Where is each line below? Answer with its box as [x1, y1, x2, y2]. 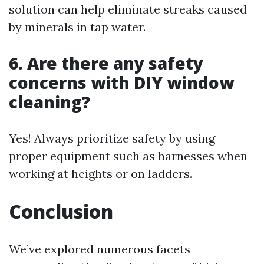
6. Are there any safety [9, 52, 203, 74]
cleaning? [9, 91, 90, 113]
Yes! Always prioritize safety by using [9, 131, 215, 146]
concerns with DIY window [9, 71, 234, 94]
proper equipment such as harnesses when [9, 148, 247, 163]
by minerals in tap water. [9, 19, 146, 34]
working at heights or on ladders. [9, 166, 192, 181]
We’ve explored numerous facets [9, 242, 190, 256]
